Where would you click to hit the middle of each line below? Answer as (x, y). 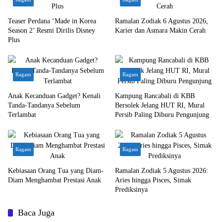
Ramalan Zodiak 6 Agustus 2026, (162, 21)
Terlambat (22, 115)
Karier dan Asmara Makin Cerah (160, 30)
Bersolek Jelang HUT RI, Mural (160, 105)
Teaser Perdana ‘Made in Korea (52, 21)
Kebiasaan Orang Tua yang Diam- (56, 171)
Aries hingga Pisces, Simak (153, 180)
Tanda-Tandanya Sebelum (44, 105)
